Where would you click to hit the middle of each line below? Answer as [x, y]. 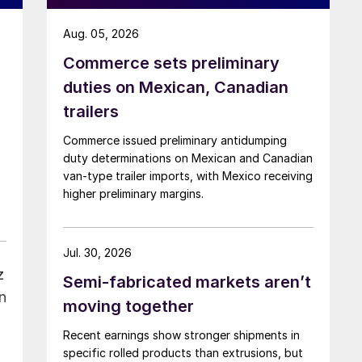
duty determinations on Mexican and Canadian [188, 158]
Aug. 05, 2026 [101, 33]
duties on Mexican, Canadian [176, 87]
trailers [91, 111]
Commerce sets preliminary [171, 63]
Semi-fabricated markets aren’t [187, 282]
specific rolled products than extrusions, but [183, 352]
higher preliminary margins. [133, 193]
